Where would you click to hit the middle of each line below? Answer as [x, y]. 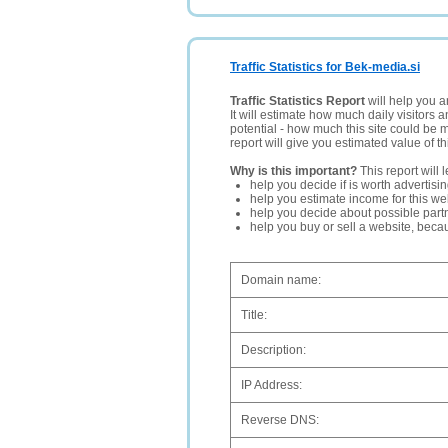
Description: [273, 350]
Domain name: [281, 280]
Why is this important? [293, 171]
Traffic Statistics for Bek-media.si [325, 67]
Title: [254, 315]
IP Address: [271, 385]
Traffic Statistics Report [297, 101]
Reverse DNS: [280, 420]
